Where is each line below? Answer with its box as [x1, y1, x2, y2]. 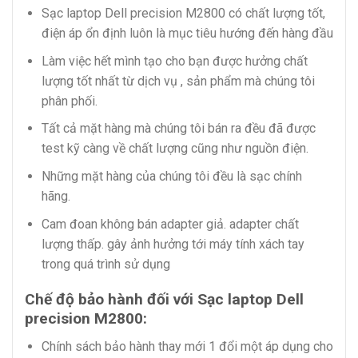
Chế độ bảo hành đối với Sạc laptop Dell [25, 290, 304, 309]
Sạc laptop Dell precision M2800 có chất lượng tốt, [41, 6, 325, 22]
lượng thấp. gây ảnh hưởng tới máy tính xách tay [41, 236, 304, 252]
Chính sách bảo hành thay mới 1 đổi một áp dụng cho [41, 338, 333, 354]
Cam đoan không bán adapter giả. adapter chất [41, 216, 299, 232]
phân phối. [41, 93, 97, 109]
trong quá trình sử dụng [41, 256, 170, 272]
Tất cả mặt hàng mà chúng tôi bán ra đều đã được [41, 121, 316, 137]
